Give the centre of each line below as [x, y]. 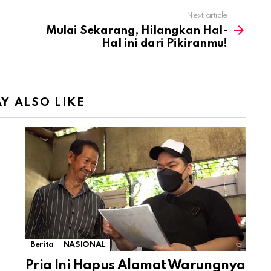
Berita [42, 244]
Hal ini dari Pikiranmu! [164, 43]
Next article [207, 15]
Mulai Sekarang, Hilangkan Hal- [137, 30]
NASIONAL [84, 244]
